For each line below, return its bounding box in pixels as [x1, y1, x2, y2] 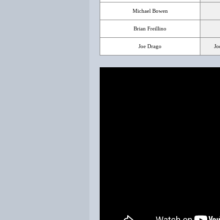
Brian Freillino [134, 26, 166, 31]
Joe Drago [138, 43, 162, 49]
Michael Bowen [132, 8, 168, 14]
